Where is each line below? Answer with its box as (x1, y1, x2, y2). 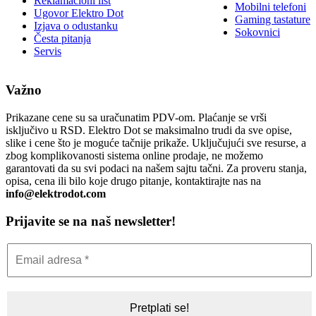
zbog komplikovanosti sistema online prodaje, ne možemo (6, 149, 263, 162)
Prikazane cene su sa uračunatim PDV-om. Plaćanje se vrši (6, 111, 267, 123)
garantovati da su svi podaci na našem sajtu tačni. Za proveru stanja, (6, 162, 307, 174)
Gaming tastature (235, 13, 310, 26)
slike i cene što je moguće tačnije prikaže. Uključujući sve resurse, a (6, 136, 306, 149)
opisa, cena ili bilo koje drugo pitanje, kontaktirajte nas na (6, 174, 261, 187)
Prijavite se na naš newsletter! (6, 213, 176, 229)
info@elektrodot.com (6, 187, 106, 200)
